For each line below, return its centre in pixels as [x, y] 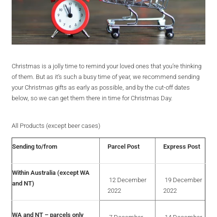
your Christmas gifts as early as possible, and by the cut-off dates [101, 87]
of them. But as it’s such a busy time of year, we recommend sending [106, 77]
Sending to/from [35, 146]
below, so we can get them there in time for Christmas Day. [92, 98]
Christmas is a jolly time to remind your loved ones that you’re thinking [107, 66]
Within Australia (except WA [51, 172]
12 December [127, 180]
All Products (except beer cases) [56, 125]
